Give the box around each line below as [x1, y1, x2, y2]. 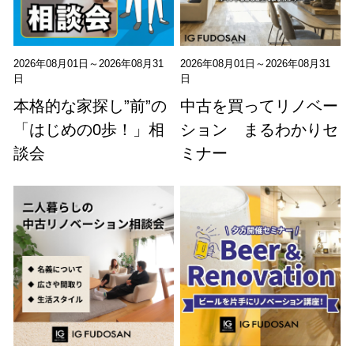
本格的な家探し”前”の [13, 97, 168, 114]
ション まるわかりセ [180, 121, 339, 137]
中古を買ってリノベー [180, 97, 339, 114]
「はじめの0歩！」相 [13, 121, 165, 137]
